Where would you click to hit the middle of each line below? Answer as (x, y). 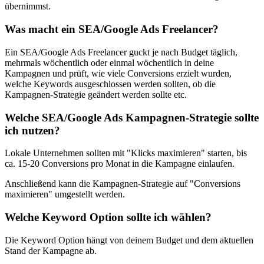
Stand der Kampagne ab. (51, 250)
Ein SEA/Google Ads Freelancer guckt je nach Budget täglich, (121, 52)
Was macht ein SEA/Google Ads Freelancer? (112, 29)
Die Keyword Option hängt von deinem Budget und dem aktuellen (129, 240)
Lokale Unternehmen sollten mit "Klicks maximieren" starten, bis (126, 153)
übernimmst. (28, 6)
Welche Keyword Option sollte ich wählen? (108, 217)
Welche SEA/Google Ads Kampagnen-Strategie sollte (132, 117)
